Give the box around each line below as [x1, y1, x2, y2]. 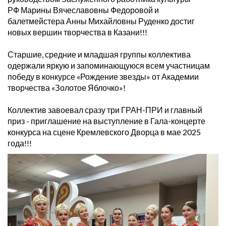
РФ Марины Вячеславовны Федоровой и [8, 5, 159, 15]
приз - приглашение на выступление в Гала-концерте [8, 116, 205, 126]
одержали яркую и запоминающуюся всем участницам [8, 60, 210, 70]
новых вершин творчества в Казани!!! [8, 27, 147, 37]
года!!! [8, 138, 32, 148]
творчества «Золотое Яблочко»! [8, 82, 126, 92]
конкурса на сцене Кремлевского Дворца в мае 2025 [8, 127, 201, 137]
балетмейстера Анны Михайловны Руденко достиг [8, 16, 195, 26]
